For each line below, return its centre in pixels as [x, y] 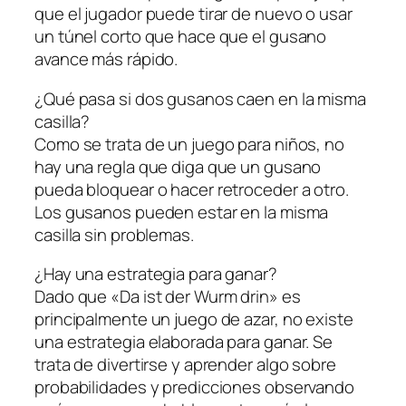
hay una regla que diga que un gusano [178, 166]
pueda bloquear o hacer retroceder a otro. [192, 189]
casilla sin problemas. [114, 234]
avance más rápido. [106, 59]
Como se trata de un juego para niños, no [189, 144]
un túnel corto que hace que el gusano [181, 37]
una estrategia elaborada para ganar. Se [184, 342]
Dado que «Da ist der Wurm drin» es [168, 297]
